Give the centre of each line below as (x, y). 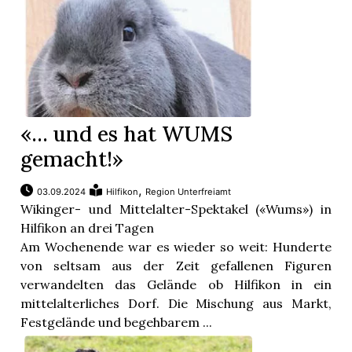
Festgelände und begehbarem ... (117, 323)
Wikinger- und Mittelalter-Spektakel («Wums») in (176, 209)
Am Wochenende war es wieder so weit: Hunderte (176, 247)
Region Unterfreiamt (189, 192)
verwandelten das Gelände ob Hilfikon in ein (176, 285)
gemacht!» (72, 159)
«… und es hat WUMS (127, 134)
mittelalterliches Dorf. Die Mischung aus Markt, (176, 304)
